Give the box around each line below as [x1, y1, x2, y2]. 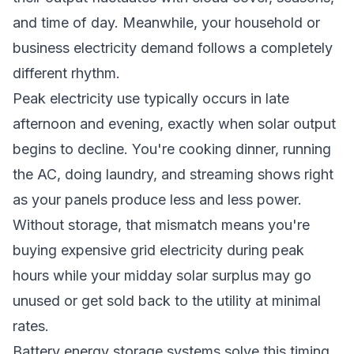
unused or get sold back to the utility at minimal [13, 292, 321, 309]
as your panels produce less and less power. [13, 191, 302, 208]
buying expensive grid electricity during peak [13, 242, 304, 258]
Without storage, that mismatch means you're [13, 217, 310, 233]
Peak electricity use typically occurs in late [13, 90, 289, 107]
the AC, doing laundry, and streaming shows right [13, 166, 333, 183]
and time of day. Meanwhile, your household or [13, 14, 320, 31]
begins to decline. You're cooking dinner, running [13, 141, 331, 157]
